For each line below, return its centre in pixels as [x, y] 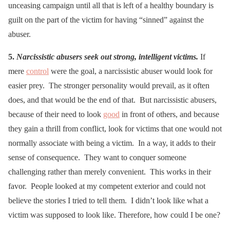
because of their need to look [56, 114]
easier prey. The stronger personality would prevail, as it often [109, 85]
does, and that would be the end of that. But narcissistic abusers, [112, 100]
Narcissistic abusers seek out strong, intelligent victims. [108, 56]
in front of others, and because [169, 114]
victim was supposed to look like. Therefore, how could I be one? [114, 215]
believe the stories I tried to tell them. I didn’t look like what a [108, 200]
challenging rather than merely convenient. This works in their [110, 171]
